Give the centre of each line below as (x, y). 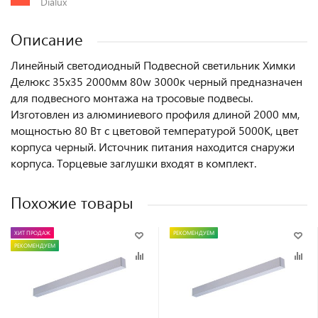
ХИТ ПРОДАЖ (32, 233)
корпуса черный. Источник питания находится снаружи (153, 147)
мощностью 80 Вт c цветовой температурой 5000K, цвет (155, 131)
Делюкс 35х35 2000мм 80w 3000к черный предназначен (157, 82)
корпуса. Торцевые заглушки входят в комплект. (133, 163)
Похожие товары (72, 203)
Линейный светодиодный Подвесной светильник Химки (153, 65)
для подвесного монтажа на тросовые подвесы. (132, 98)
